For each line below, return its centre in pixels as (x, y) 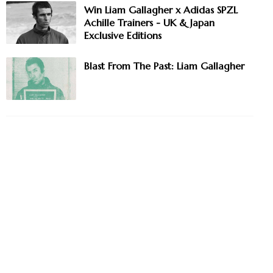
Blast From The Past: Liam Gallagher (164, 66)
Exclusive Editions (123, 36)
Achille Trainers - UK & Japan (149, 23)
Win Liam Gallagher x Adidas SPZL (161, 10)
